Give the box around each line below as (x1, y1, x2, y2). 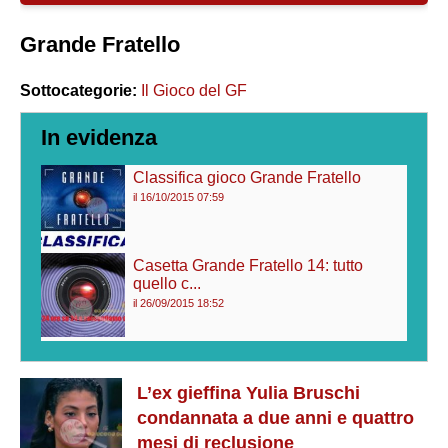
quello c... (133, 275, 202, 293)
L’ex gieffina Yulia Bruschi (137, 383, 360, 404)
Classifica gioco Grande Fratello (133, 169, 362, 186)
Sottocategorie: (20, 82, 137, 99)
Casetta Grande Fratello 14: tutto (133, 257, 364, 275)
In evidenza (41, 125, 157, 150)
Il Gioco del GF (141, 82, 247, 99)
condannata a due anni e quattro (137, 408, 414, 429)
